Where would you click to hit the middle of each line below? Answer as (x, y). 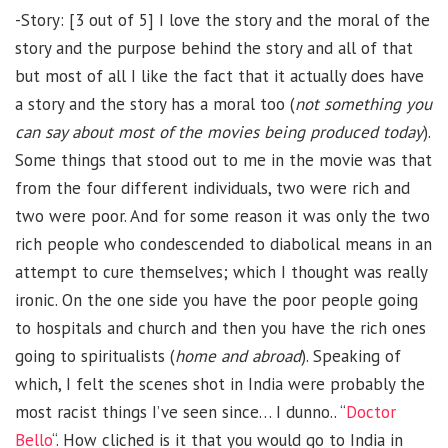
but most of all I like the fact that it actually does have (219, 75)
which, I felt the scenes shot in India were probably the (220, 383)
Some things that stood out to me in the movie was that (223, 159)
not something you (363, 103)
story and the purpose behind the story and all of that (214, 47)
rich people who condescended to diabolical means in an (223, 243)
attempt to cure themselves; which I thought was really (221, 271)
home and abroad (238, 355)
